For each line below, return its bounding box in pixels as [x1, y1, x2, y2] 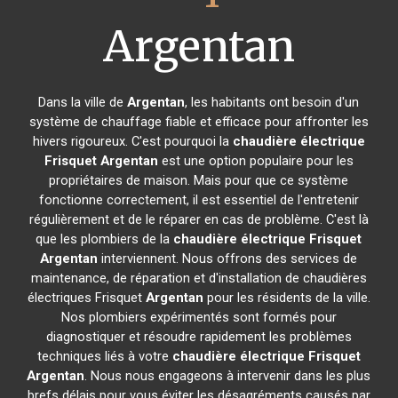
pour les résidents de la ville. [203, 290, 370, 306]
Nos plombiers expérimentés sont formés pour [60, 309, 337, 325]
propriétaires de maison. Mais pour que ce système [49, 172, 349, 188]
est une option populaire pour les [157, 153, 354, 169]
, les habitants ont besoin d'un [185, 94, 360, 110]
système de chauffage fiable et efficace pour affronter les [28, 114, 369, 130]
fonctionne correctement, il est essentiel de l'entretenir [38, 192, 359, 208]
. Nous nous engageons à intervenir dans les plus [84, 368, 371, 384]
